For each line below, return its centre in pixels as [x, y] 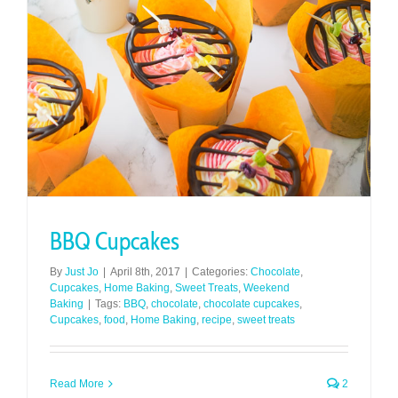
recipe [217, 319]
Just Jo [82, 271]
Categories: [221, 271]
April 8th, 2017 [145, 271]
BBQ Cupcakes [115, 241]
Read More [77, 383]
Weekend [267, 287]
